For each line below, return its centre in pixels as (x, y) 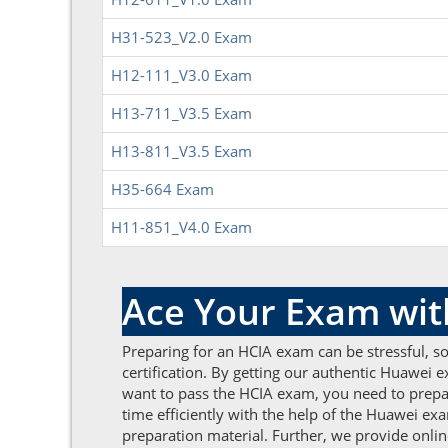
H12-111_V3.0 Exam (181, 75)
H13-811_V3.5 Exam (181, 151)
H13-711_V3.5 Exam (181, 113)
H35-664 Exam (162, 189)
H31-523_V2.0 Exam (181, 37)
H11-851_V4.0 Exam (181, 227)
